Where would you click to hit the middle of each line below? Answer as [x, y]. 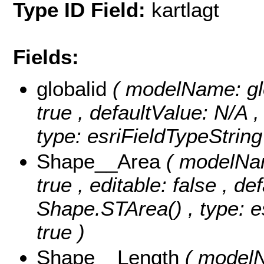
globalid [75, 89]
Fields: [46, 57]
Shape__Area [101, 161]
